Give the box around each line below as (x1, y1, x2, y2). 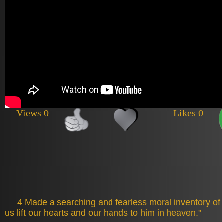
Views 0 (16, 107, 49, 118)
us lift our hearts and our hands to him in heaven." (5, 208, 201, 218)
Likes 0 (173, 107, 203, 118)
